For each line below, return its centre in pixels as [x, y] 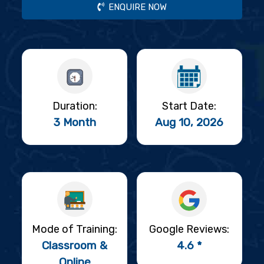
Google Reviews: [189, 230]
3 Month [75, 123]
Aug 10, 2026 [189, 123]
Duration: [75, 106]
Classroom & [75, 246]
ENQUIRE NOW [135, 7]
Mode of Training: [75, 230]
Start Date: [189, 106]
